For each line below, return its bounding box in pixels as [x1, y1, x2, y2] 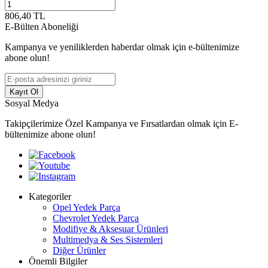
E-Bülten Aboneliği [5, 21, 78, 32]
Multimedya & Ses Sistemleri [53, 234, 163, 245]
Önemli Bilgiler [29, 255, 87, 266]
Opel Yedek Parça [53, 202, 120, 212]
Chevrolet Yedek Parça [53, 212, 139, 223]
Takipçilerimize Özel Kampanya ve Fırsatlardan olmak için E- [5, 118, 238, 129]
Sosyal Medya [5, 98, 59, 108]
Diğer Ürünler [53, 245, 106, 255]
